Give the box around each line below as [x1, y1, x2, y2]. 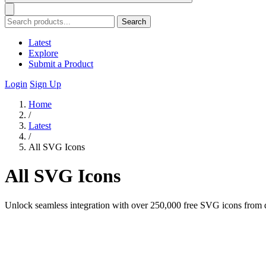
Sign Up [30, 79, 61, 89]
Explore [28, 48, 58, 58]
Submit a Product [28, 59, 93, 69]
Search [122, 17, 146, 26]
